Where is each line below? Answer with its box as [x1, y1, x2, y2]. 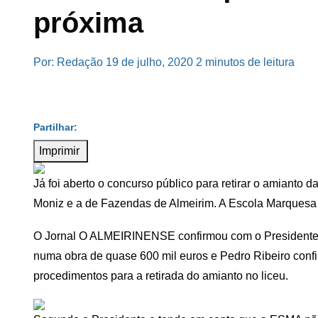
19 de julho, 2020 [106, 56, 193, 68]
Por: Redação [33, 56, 103, 68]
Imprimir [39, 145, 82, 157]
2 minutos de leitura [196, 56, 295, 68]
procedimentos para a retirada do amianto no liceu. [33, 270, 288, 282]
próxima [33, 7, 143, 38]
